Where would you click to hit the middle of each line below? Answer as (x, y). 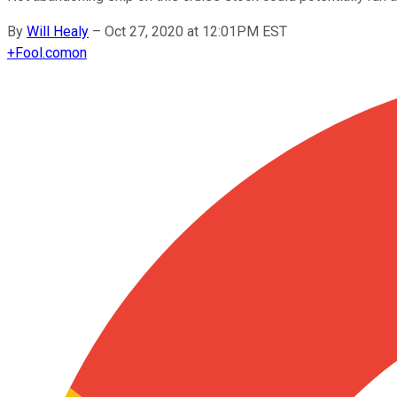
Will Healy (58, 31)
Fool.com (43, 52)
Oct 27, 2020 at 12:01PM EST (196, 31)
